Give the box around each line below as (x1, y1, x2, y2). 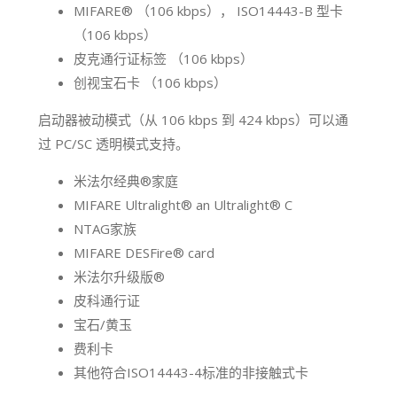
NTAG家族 (74, 219, 137, 237)
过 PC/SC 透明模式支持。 (38, 134, 190, 152)
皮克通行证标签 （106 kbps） (74, 49, 254, 67)
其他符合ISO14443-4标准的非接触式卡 (74, 362, 309, 381)
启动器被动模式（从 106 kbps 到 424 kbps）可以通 (38, 110, 349, 128)
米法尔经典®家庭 (74, 171, 179, 190)
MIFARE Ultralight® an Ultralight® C (74, 195, 293, 214)
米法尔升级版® (74, 267, 166, 285)
